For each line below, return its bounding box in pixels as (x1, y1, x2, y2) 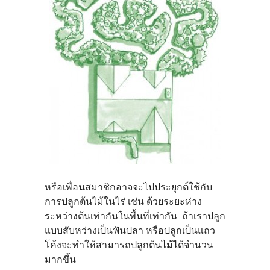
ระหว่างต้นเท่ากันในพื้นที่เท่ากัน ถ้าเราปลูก (45, 210, 225, 222)
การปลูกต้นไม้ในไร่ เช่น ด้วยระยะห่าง (45, 195, 202, 208)
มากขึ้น (45, 253, 76, 266)
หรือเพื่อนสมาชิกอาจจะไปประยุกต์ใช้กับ (45, 181, 212, 193)
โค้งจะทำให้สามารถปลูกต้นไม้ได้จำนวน (45, 239, 213, 251)
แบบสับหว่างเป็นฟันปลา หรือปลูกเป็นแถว (45, 224, 215, 237)
